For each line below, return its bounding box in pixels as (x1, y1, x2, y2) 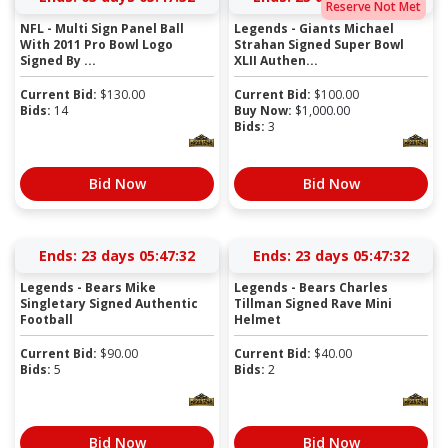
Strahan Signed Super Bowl (234, 36, 404, 54)
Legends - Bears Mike (20, 279, 156, 297)
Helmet (234, 311, 281, 329)
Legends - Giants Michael (234, 20, 394, 38)
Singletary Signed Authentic (20, 295, 198, 313)
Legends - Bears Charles (234, 279, 388, 297)
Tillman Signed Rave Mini (234, 295, 392, 313)
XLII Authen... (234, 52, 318, 70)
